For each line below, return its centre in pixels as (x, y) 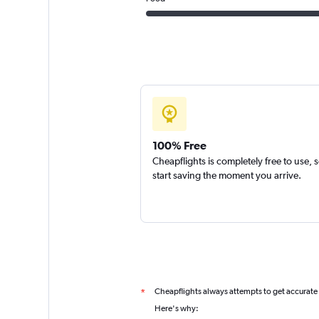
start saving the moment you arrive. (226, 175)
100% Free (179, 145)
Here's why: (176, 308)
